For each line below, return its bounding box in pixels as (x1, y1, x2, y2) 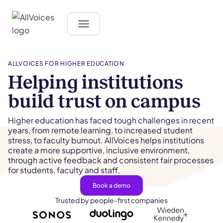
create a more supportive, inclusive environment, (8, 145, 190, 155)
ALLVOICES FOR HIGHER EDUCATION (8, 60, 124, 67)
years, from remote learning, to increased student (8, 125, 193, 135)
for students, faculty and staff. (8, 165, 120, 175)
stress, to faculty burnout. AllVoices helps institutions (8, 135, 204, 145)
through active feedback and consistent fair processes (8, 155, 214, 165)
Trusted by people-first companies (55, 196, 168, 205)
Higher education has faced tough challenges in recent (8, 115, 214, 125)
